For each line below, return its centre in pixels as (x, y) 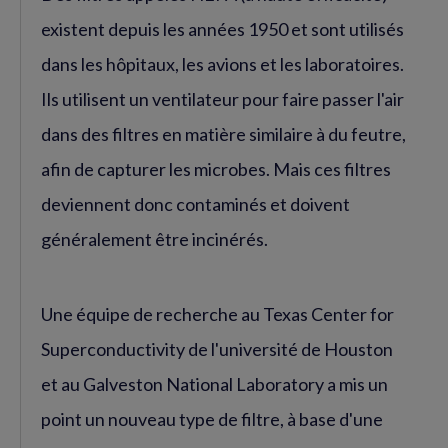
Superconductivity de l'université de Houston (217, 349)
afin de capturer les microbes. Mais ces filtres (216, 169)
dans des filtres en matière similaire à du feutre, (223, 134)
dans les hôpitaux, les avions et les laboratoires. (222, 64)
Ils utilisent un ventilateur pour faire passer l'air (222, 99)
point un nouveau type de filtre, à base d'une (212, 419)
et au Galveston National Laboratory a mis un (214, 384)
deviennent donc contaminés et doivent (195, 204)
